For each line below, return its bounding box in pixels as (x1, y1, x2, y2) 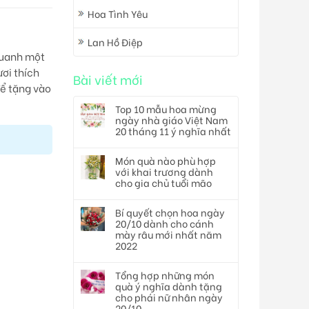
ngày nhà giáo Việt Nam (115, 112, 228, 128)
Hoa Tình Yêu (88, 6, 148, 21)
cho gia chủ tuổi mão (115, 175, 212, 190)
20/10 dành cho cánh (115, 216, 214, 231)
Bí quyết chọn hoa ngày (115, 205, 225, 220)
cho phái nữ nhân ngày (115, 290, 223, 305)
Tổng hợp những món (115, 268, 215, 283)
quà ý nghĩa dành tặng (115, 279, 222, 294)
